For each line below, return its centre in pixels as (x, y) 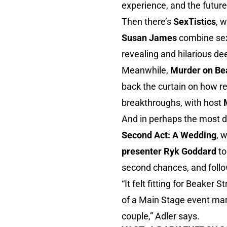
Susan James (150, 38)
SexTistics (195, 22)
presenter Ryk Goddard (170, 151)
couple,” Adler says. (161, 216)
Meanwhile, (146, 70)
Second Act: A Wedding (169, 135)
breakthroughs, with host (173, 103)
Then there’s (147, 22)
